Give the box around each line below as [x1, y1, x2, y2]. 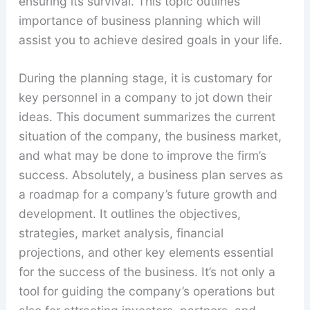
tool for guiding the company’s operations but [18, 284, 275, 299]
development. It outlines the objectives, [18, 206, 241, 221]
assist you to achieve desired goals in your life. [18, 32, 282, 47]
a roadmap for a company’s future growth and [18, 187, 277, 202]
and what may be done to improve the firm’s [18, 148, 266, 163]
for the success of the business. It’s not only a [18, 264, 275, 280]
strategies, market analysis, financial [18, 226, 224, 241]
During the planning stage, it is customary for [18, 71, 272, 86]
